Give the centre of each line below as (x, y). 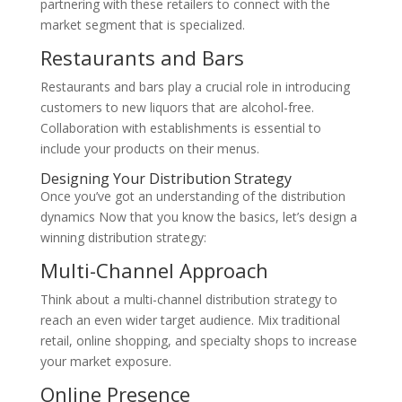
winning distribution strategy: (123, 238)
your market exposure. (105, 362)
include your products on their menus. (149, 149)
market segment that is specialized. (142, 25)
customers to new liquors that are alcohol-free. (177, 108)
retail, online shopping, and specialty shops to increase (198, 341)
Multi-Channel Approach (154, 271)
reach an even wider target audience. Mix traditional (190, 320)
